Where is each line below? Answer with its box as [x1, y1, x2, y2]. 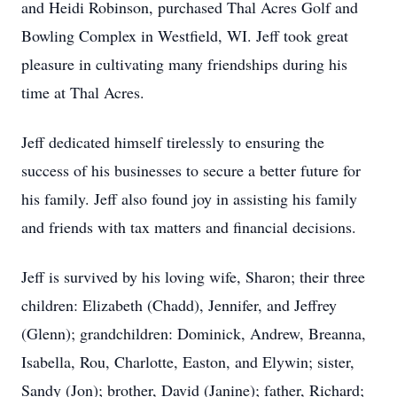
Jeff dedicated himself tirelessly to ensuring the [21, 131, 324, 152]
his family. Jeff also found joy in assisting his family [21, 188, 357, 209]
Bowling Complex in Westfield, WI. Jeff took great [21, 25, 348, 46]
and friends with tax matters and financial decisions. [21, 216, 356, 237]
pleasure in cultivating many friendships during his [21, 53, 347, 74]
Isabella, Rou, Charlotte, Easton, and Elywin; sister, [21, 351, 354, 372]
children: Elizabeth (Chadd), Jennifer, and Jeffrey [21, 294, 337, 315]
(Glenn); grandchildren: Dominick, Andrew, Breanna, [21, 323, 366, 344]
